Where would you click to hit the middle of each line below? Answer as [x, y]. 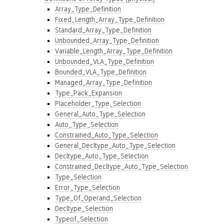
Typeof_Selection [81, 219]
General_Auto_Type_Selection [100, 114]
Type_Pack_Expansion [88, 93]
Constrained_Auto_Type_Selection [106, 135]
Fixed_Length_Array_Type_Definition [110, 19]
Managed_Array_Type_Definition [103, 82]
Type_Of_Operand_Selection [98, 198]
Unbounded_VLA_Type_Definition [104, 61]
